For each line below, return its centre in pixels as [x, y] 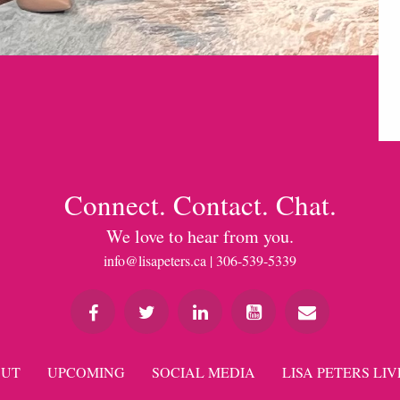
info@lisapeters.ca [155, 261]
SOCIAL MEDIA [203, 372]
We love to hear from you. [200, 237]
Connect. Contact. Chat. [200, 205]
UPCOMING [86, 372]
